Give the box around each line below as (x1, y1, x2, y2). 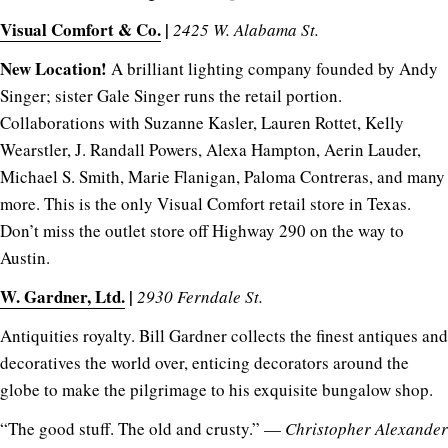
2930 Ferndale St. (137, 284, 263, 308)
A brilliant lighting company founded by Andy (111, 56, 438, 80)
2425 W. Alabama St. (173, 17, 319, 41)
